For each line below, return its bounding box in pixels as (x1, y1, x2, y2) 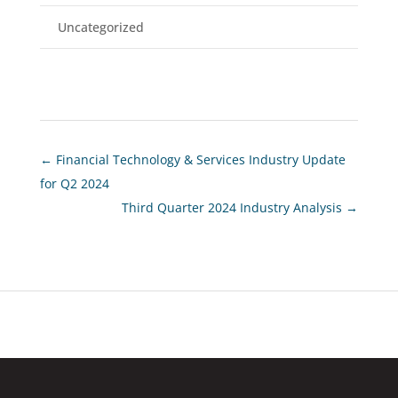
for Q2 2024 (39, 174, 109, 192)
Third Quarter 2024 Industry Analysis (122, 198, 343, 216)
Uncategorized (57, 18, 144, 36)
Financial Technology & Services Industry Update (55, 150, 346, 168)
